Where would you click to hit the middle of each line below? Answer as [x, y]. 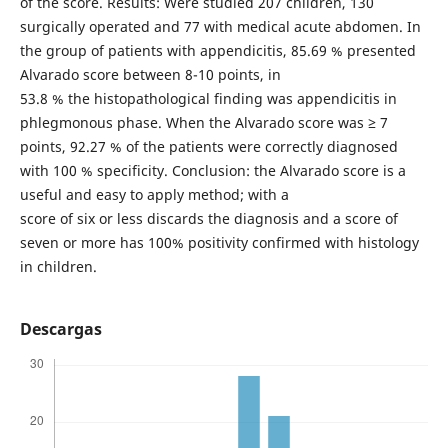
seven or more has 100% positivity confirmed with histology [219, 242]
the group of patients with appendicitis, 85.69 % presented [217, 50]
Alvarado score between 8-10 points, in [150, 74]
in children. [58, 266]
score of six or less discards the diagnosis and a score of [208, 218]
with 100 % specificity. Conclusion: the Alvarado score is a [212, 170]
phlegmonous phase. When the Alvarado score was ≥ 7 [203, 122]
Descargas [60, 329]
